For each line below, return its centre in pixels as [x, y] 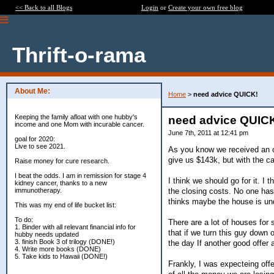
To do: [24, 220]
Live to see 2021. [40, 146]
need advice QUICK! [226, 94]
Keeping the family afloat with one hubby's [76, 117]
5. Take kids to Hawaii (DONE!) [61, 256]
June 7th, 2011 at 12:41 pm [208, 133]
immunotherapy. [38, 190]
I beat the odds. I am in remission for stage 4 [80, 176]
